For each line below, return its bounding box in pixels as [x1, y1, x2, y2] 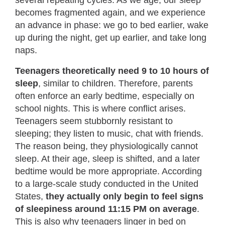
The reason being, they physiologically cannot [15, 141, 198, 151]
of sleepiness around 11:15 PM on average [15, 204, 197, 214]
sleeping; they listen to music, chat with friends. [15, 129, 203, 139]
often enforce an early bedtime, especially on [15, 91, 194, 101]
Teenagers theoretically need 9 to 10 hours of [15, 66, 209, 76]
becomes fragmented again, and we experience [15, 8, 205, 18]
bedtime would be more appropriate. [15, 166, 162, 176]
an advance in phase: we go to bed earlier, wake [15, 20, 208, 30]
